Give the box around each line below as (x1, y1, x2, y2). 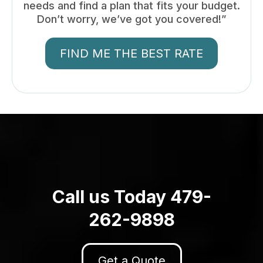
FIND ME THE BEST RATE (60, 46, 203, 60)
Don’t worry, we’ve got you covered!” (37, 12, 226, 25)
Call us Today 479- (52, 186, 211, 207)
